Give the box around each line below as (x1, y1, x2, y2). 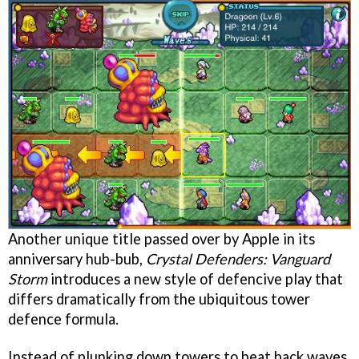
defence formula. (8, 309, 119, 328)
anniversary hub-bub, (8, 249, 146, 268)
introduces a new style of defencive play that (47, 269, 343, 288)
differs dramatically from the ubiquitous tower (8, 289, 310, 308)
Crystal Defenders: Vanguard (146, 249, 330, 268)
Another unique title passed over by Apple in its (8, 229, 315, 248)
